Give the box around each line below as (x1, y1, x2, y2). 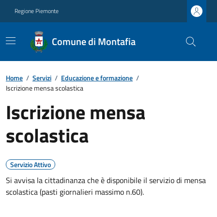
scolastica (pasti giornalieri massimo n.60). (6, 186, 144, 198)
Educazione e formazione (61, 73, 133, 83)
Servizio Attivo (10, 159, 51, 170)
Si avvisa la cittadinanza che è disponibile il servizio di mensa (6, 174, 206, 186)
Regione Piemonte (15, 6, 59, 15)
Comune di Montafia (51, 34, 136, 49)
